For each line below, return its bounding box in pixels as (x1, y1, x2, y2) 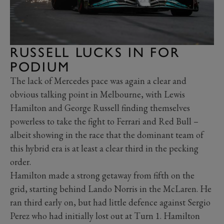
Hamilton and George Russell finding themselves (10, 102, 190, 114)
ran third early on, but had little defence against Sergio (10, 196, 210, 208)
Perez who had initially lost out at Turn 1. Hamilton (10, 210, 200, 222)
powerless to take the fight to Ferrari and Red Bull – (10, 115, 198, 127)
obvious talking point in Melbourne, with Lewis (10, 88, 185, 100)
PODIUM (10, 58, 70, 75)
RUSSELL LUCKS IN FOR (10, 44, 180, 61)
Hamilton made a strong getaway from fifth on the (10, 169, 194, 181)
